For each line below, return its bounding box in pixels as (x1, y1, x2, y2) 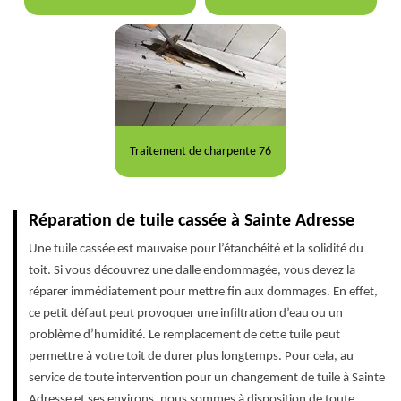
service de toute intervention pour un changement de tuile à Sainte (29, 371, 385, 386)
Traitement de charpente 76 (129, 144, 271, 158)
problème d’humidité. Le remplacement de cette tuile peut (29, 328, 340, 343)
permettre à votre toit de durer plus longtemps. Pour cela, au (29, 350, 354, 364)
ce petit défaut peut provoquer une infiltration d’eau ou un (29, 307, 343, 321)
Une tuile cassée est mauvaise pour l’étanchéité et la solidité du (29, 243, 363, 257)
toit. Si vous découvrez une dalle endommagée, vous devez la (29, 264, 355, 278)
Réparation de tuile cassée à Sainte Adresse (29, 212, 354, 231)
